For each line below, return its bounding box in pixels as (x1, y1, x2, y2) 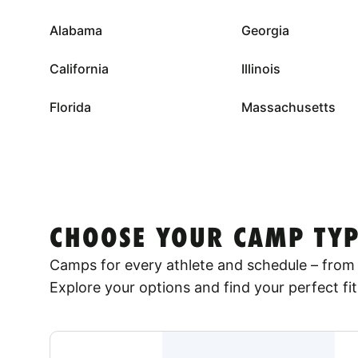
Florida (50, 98, 91, 115)
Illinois (241, 60, 280, 77)
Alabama (50, 22, 102, 38)
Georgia (241, 22, 289, 38)
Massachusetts (241, 98, 336, 115)
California (50, 60, 109, 77)
